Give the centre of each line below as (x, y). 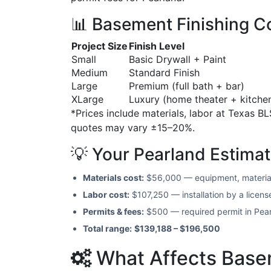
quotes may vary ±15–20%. (133, 127)
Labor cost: (106, 194)
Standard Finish (164, 72)
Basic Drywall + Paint (178, 59)
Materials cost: (113, 177)
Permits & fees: (113, 211)
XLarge (87, 99)
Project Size (100, 46)
